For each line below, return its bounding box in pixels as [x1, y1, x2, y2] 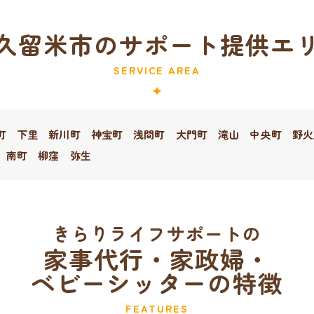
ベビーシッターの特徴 [30, 265, 284, 301]
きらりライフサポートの [53, 220, 261, 247]
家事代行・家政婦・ [43, 241, 271, 277]
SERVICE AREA [114, 62, 200, 78]
